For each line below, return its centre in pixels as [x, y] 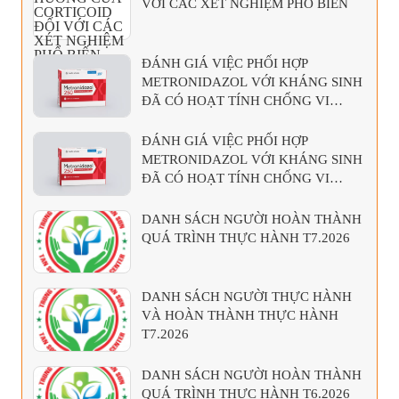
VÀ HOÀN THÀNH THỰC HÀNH [240, 316]
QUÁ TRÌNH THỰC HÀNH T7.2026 [246, 237]
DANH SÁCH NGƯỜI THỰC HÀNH [247, 297]
